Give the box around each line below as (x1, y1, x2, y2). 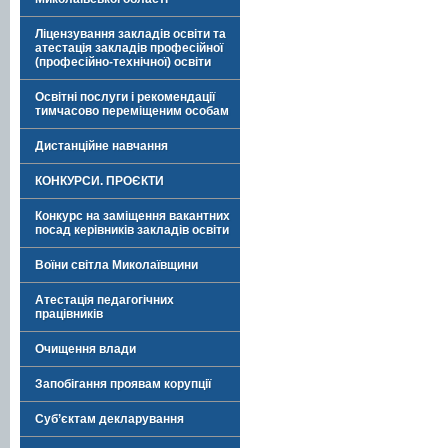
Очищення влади (35, 342, 136, 356)
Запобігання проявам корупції (35, 377, 211, 391)
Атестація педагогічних (35, 293, 174, 307)
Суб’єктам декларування (35, 412, 184, 426)
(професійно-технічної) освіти (35, 55, 211, 69)
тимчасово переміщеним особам (35, 104, 229, 118)
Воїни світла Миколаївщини (35, 258, 198, 272)
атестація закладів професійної (35, 41, 223, 55)
